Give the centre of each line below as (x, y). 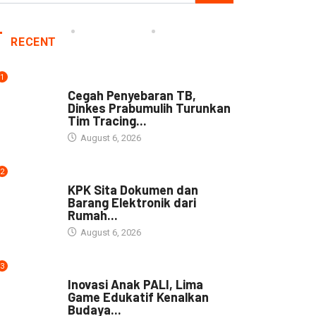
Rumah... (92, 215)
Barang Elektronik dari (132, 202)
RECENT (34, 42)
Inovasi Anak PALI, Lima (135, 284)
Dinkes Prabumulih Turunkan (149, 108)
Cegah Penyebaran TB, (132, 95)
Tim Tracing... (107, 120)
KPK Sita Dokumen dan (133, 189)
